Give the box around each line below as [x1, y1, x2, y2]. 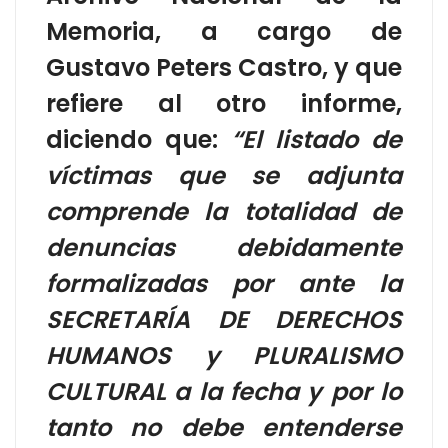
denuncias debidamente [46, 230, 402, 264]
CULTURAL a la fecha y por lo [46, 374, 402, 408]
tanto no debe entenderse [46, 410, 402, 444]
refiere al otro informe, [46, 86, 402, 120]
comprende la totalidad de [46, 194, 402, 228]
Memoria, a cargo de [46, 14, 402, 48]
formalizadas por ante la [46, 266, 402, 300]
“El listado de [231, 122, 402, 156]
